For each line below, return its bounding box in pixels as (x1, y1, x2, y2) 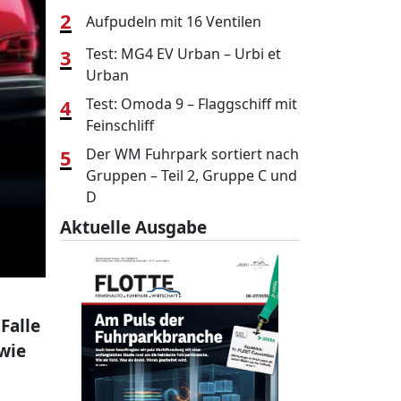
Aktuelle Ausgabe (60, 216, 207, 239)
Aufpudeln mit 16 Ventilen (86, 11, 261, 31)
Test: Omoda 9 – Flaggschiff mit (86, 94, 297, 114)
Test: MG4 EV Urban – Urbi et (86, 44, 281, 64)
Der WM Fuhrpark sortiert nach (86, 144, 299, 164)
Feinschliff (86, 115, 154, 135)
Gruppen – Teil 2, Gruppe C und (86, 166, 297, 185)
